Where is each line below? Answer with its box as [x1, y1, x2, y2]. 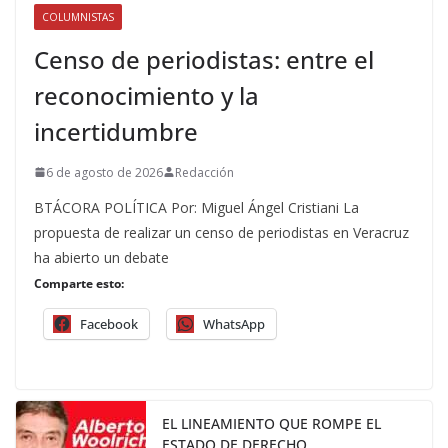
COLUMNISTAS [42, 9, 114, 24]
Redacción [175, 163, 234, 181]
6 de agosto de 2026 [46, 163, 163, 181]
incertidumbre [34, 114, 198, 148]
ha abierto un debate [34, 247, 169, 267]
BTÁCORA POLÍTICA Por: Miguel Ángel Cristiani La [34, 197, 359, 217]
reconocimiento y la [34, 78, 259, 112]
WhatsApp [203, 314, 265, 333]
